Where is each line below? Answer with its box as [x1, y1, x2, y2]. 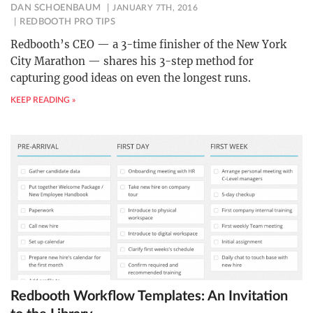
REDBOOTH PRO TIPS [20, 17, 116, 27]
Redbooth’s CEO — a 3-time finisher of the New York [10, 38, 286, 52]
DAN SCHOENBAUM [10, 3, 101, 13]
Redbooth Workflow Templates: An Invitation [10, 289, 288, 304]
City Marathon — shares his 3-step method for [10, 54, 254, 68]
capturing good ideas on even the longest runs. [10, 71, 251, 85]
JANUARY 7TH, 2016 [112, 3, 198, 13]
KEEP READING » [10, 96, 75, 105]
